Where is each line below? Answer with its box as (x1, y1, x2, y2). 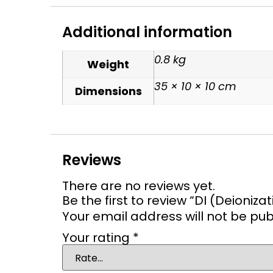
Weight (87, 56, 129, 72)
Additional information (62, 21, 232, 42)
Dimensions (74, 83, 142, 99)
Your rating (62, 229, 133, 247)
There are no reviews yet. (62, 177, 215, 194)
